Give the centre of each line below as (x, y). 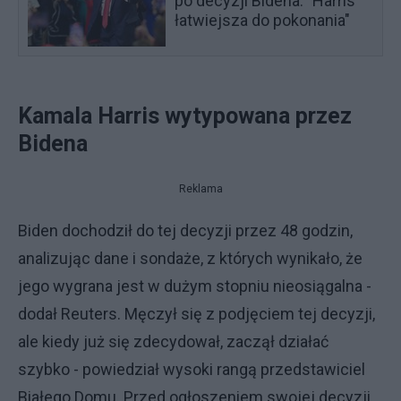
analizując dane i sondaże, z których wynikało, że (190, 258)
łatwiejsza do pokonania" (263, 20)
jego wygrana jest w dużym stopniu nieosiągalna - (195, 286)
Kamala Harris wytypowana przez (185, 116)
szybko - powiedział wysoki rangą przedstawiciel (192, 369)
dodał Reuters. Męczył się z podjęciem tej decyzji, (196, 314)
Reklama (200, 189)
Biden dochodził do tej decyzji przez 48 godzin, (185, 230)
